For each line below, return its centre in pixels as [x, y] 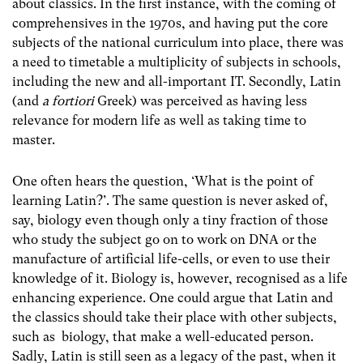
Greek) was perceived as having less [201, 101]
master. [34, 140]
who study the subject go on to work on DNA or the [164, 240]
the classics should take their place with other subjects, [175, 318]
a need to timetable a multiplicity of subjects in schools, [177, 62]
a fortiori [68, 101]
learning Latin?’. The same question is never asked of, [170, 201]
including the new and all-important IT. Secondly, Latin [177, 82]
